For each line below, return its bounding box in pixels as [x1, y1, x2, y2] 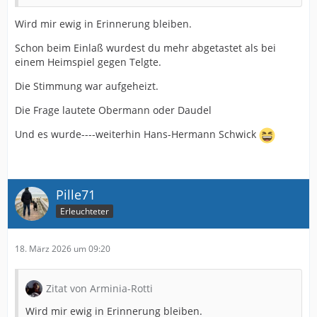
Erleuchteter [60, 204, 109, 217]
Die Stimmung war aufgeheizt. [15, 79, 158, 93]
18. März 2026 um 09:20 [15, 243, 110, 255]
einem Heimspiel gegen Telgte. [15, 55, 161, 69]
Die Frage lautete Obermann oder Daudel [15, 103, 212, 117]
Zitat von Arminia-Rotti [46, 282, 153, 295]
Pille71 [56, 186, 96, 203]
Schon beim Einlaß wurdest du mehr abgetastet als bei [15, 41, 276, 54]
